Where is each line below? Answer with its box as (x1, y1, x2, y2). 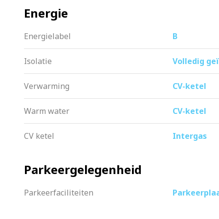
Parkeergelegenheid (24, 161, 142, 178)
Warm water (24, 106, 69, 117)
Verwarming (24, 81, 69, 92)
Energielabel (24, 31, 71, 42)
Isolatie (24, 56, 52, 67)
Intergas (173, 131, 207, 142)
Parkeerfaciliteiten (24, 187, 93, 198)
